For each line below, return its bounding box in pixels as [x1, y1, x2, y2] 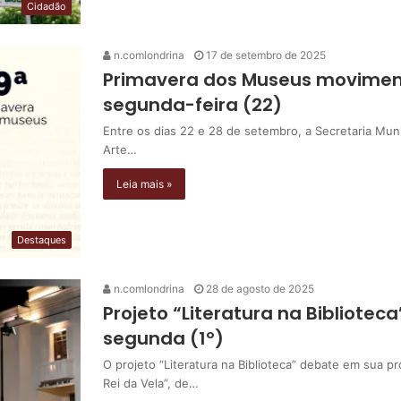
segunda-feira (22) [103, 91, 282, 117]
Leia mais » [116, 176, 172, 191]
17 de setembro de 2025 [206, 47, 326, 62]
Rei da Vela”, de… [103, 375, 199, 390]
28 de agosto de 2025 [206, 281, 314, 295]
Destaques [17, 233, 66, 246]
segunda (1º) [103, 325, 224, 351]
